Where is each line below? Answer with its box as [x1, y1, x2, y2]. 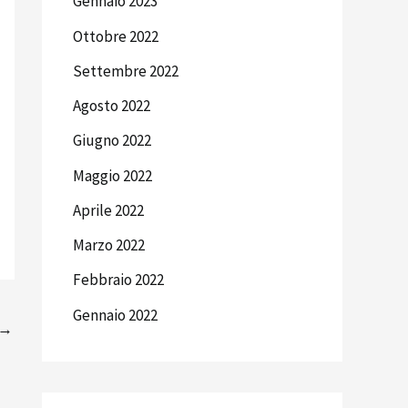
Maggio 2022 [73, 165, 152, 186]
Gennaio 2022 [73, 304, 158, 325]
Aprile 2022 [73, 199, 144, 220]
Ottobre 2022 [73, 25, 158, 46]
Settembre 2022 [73, 60, 178, 81]
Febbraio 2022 [73, 270, 164, 291]
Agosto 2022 [73, 96, 150, 117]
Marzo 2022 [73, 235, 145, 256]
